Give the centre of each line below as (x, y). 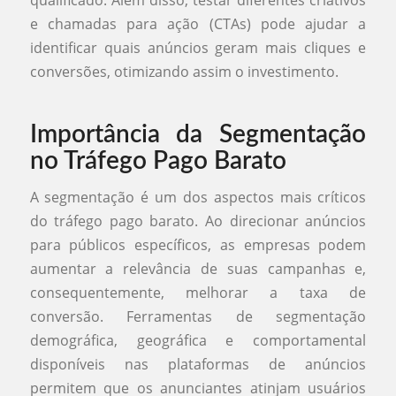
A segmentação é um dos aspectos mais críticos (198, 198)
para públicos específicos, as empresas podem (198, 245)
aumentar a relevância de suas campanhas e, (198, 269)
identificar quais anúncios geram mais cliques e (198, 47)
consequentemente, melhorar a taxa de (198, 293)
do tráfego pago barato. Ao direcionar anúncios (198, 221)
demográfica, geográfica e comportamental (198, 341)
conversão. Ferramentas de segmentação (198, 317)
